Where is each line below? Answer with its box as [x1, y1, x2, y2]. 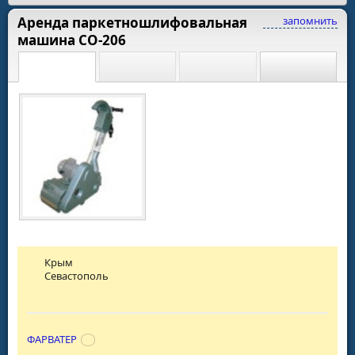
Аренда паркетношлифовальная [17, 13, 247, 32]
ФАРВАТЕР [27, 331, 77, 346]
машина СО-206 [17, 30, 126, 49]
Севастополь [44, 268, 109, 283]
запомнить [281, 13, 338, 28]
